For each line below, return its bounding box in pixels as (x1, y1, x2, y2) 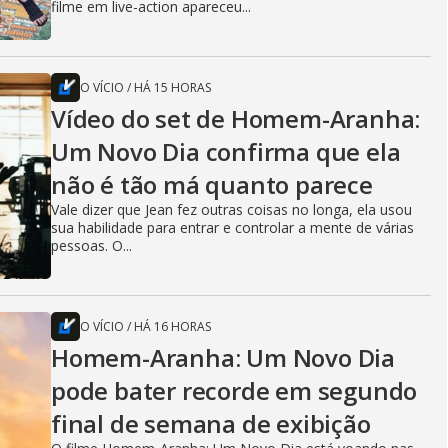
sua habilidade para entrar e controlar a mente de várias (51, 217, 414, 237)
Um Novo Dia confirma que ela (51, 134, 401, 168)
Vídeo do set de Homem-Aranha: (51, 101, 421, 135)
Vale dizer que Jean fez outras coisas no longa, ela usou (51, 199, 412, 219)
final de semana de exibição (51, 406, 371, 440)
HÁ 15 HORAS (134, 78, 211, 96)
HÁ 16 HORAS (134, 317, 211, 335)
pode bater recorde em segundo (51, 373, 418, 407)
